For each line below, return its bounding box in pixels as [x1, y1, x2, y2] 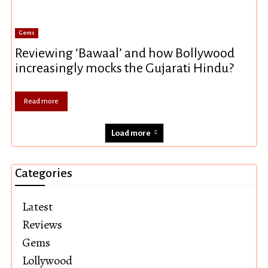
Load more [111, 128, 151, 138]
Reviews [22, 216, 62, 233]
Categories [15, 166, 72, 179]
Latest [22, 198, 53, 215]
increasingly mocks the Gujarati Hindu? [15, 60, 234, 75]
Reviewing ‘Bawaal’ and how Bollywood [15, 45, 234, 60]
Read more [24, 97, 59, 105]
